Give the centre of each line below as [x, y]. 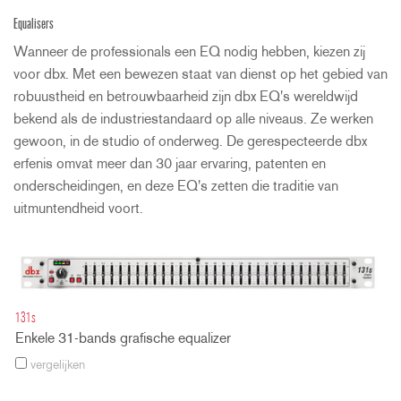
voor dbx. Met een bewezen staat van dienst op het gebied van [200, 75]
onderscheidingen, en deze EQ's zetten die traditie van [176, 187]
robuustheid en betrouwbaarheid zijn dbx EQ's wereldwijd [186, 97]
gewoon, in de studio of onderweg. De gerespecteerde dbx [190, 142]
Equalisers [34, 25]
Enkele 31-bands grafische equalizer [123, 340]
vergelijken [56, 366]
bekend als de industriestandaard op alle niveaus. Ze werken [193, 119]
